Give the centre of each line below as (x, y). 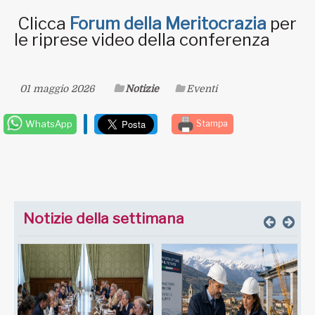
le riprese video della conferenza (142, 39)
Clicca (42, 23)
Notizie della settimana (104, 218)
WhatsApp (48, 123)
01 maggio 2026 (57, 88)
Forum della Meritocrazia (168, 23)
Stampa (211, 123)
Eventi (202, 88)
